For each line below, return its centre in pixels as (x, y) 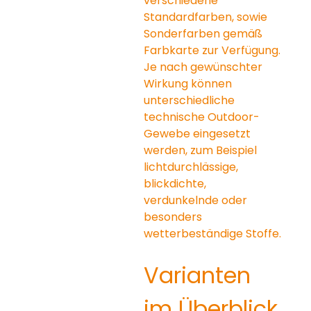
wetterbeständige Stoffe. (213, 233)
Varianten (201, 275)
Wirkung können (190, 83)
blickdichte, (177, 183)
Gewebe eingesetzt (199, 133)
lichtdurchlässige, (193, 167)
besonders (175, 217)
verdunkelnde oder (197, 200)
